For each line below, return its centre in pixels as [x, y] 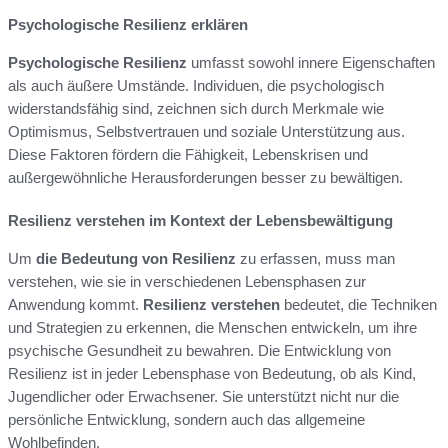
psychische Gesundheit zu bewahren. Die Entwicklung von [199, 350]
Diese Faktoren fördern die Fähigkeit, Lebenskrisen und [188, 154]
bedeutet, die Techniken [358, 304]
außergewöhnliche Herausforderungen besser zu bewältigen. [205, 177]
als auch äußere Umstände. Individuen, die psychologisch [196, 85]
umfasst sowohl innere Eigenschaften [311, 62]
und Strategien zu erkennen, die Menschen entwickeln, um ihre [212, 327]
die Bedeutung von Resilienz [136, 258]
